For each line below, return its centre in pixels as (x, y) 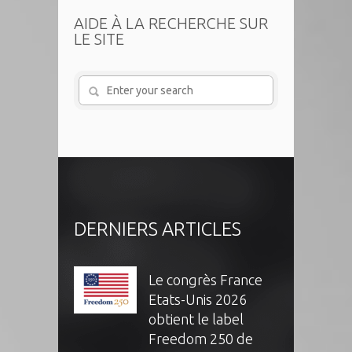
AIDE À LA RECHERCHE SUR (171, 23)
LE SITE (99, 38)
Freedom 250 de (201, 338)
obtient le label (196, 319)
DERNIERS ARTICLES (158, 229)
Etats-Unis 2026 (198, 299)
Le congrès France (205, 279)
